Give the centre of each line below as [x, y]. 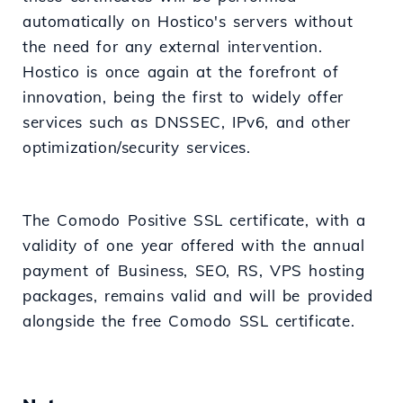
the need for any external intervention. [173, 47]
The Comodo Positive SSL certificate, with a [194, 220]
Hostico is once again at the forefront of [181, 72]
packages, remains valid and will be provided [198, 296]
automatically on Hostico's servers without [188, 22]
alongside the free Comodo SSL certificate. [189, 321]
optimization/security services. [137, 148]
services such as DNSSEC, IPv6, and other [187, 122]
